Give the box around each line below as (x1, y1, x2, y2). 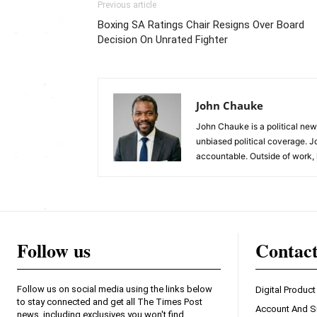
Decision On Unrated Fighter (98, 33, 228, 47)
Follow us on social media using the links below (17, 284, 212, 295)
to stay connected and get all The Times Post (17, 296, 202, 308)
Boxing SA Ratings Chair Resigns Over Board (98, 18, 304, 32)
